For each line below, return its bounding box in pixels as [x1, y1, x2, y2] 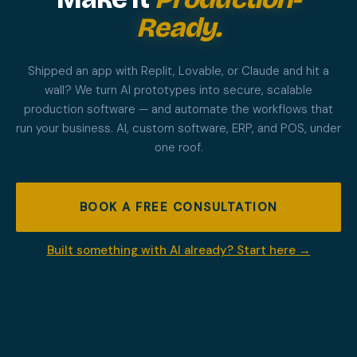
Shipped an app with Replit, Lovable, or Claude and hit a [28, 62, 329, 79]
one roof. [154, 139, 203, 155]
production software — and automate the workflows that [24, 100, 333, 117]
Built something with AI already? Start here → [46, 241, 311, 258]
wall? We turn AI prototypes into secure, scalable [45, 81, 312, 98]
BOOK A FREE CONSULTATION [79, 198, 278, 215]
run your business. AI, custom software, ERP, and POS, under [16, 120, 341, 136]
